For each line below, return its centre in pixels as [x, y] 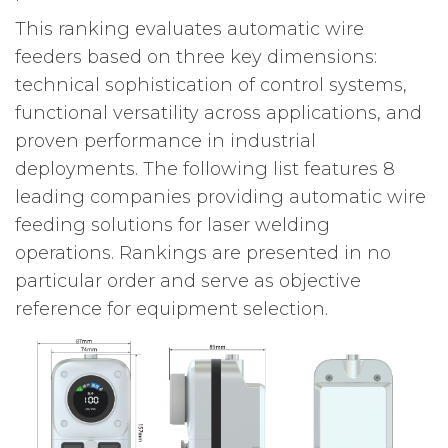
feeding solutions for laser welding [172, 225]
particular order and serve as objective [188, 281]
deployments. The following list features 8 [205, 169]
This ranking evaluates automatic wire [189, 29]
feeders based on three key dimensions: [196, 57]
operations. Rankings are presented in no [203, 253]
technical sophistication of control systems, [211, 85]
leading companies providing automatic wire [220, 197]
